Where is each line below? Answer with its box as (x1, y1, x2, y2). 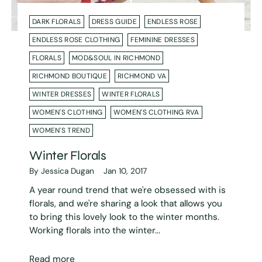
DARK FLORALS (32, 16, 81, 26)
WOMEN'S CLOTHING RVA (113, 107, 199, 117)
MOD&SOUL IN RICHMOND (72, 53, 161, 63)
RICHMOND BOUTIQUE (32, 71, 108, 81)
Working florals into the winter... (29, 224, 160, 236)
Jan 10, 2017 (104, 165, 147, 176)
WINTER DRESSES (32, 89, 92, 99)
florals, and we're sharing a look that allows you (29, 197, 222, 209)
